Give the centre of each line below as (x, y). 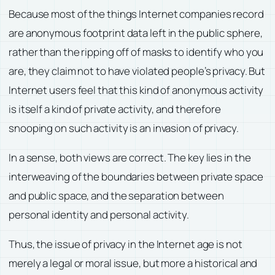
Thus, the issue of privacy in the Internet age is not (126, 244)
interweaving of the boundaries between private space (136, 176)
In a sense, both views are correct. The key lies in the (130, 157)
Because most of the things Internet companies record (136, 14)
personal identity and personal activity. (99, 214)
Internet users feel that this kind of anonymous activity (136, 90)
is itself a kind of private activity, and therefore (115, 109)
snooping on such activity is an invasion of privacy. (124, 128)
